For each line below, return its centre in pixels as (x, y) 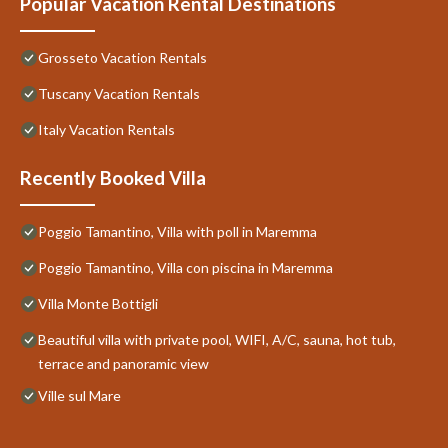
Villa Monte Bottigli (98, 303)
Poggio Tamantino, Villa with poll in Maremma (177, 231)
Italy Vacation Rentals (106, 129)
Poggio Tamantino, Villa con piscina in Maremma (185, 267)
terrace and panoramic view (123, 363)
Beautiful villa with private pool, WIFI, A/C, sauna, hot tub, (217, 339)
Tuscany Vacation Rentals (119, 93)
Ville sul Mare (79, 395)
